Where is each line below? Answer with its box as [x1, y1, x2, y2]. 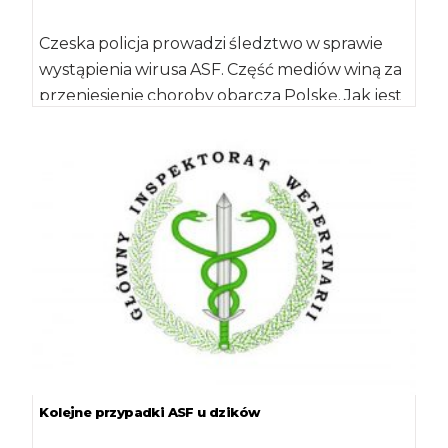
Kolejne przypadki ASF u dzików [39, 403, 260, 420]
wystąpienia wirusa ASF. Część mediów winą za [39, 60, 403, 80]
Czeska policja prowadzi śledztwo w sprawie [39, 34, 384, 54]
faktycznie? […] [39, 112, 154, 132]
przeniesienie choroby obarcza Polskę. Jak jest [39, 86, 403, 106]
